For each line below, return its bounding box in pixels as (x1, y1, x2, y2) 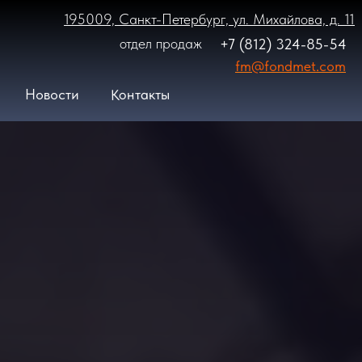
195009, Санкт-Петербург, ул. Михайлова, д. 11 (64, 11, 355, 27)
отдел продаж (120, 35, 202, 52)
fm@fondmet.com (235, 57, 346, 74)
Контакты (110, 84, 170, 103)
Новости (24, 85, 79, 103)
